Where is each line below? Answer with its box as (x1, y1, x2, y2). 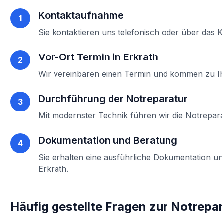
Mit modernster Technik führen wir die (38, 111, 186, 120)
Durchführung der (38, 93, 127, 105)
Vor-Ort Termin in (38, 51, 124, 63)
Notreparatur (126, 93, 188, 105)
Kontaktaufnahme (38, 9, 124, 21)
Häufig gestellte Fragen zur (10, 199, 171, 214)
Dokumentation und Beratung (38, 134, 178, 146)
